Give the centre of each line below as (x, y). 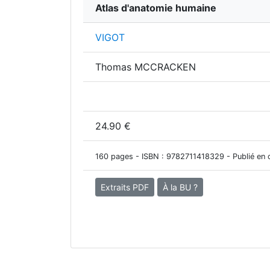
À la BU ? (180, 187)
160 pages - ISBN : (131, 156)
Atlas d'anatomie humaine (156, 8)
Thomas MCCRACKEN (146, 67)
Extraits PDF (125, 187)
